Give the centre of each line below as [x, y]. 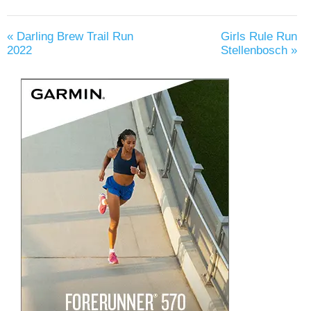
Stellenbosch [256, 51]
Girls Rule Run [259, 37]
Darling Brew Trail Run [73, 37]
